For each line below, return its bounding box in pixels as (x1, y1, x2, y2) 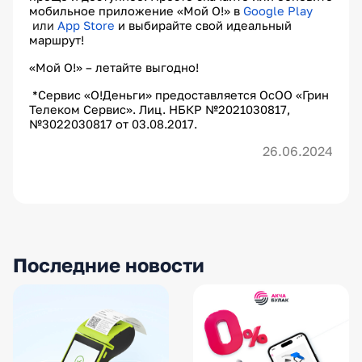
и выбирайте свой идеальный (115, 19, 292, 33)
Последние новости (13, 252, 204, 276)
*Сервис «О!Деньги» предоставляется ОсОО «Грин (29, 88, 329, 103)
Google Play (243, 4, 313, 19)
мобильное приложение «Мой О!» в (29, 4, 243, 19)
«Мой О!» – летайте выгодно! (29, 61, 202, 75)
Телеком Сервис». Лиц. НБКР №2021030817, (29, 103, 290, 117)
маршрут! (29, 33, 87, 48)
